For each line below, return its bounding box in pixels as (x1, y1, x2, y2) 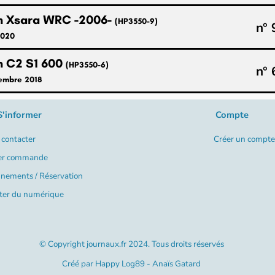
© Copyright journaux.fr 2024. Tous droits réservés (39, 238, 224, 250)
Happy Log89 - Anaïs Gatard (95, 258, 201, 270)
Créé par (62, 258, 95, 270)
